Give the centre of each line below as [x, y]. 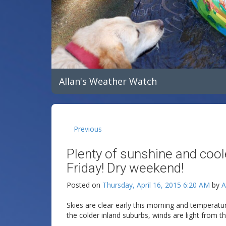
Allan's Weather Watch [108, 81]
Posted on [84, 185]
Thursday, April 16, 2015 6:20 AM [156, 185]
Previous [88, 129]
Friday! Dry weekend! [125, 168]
